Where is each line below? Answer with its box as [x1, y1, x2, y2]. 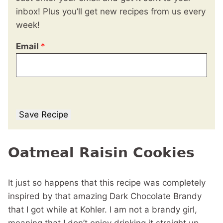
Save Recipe [19, 110, 68, 119]
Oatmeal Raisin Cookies [8, 144, 195, 161]
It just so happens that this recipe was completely [8, 178, 206, 188]
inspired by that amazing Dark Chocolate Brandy [8, 191, 202, 201]
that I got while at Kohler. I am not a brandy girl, [8, 205, 197, 215]
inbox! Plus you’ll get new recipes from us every [16, 6, 206, 16]
